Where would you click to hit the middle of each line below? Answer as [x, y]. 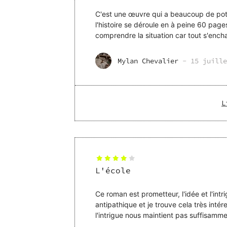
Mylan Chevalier [148, 61]
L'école [113, 171]
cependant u [116, 46]
